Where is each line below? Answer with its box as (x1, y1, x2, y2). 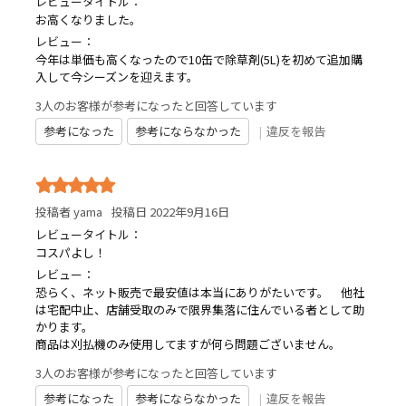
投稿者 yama (35, 202, 102, 220)
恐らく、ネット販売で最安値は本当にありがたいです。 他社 (35, 283, 364, 301)
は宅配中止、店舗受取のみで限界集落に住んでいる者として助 (35, 300, 364, 318)
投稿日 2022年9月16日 (111, 202, 229, 220)
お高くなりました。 (35, 10, 141, 28)
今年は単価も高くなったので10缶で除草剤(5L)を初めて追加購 (35, 50, 362, 68)
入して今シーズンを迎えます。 (35, 67, 198, 85)
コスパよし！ (35, 243, 106, 261)
